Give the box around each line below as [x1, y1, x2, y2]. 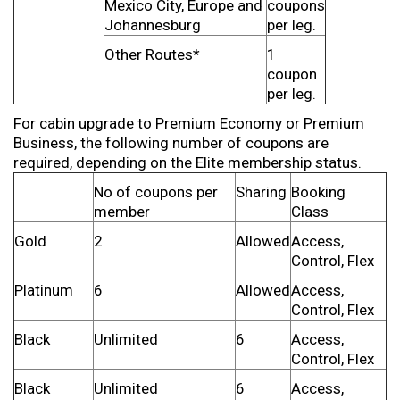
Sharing [236, 183, 287, 201]
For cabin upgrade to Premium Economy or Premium [13, 114, 364, 132]
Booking [291, 183, 346, 201]
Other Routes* [104, 46, 200, 63]
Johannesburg [104, 16, 201, 34]
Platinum [14, 281, 73, 299]
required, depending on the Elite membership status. [13, 154, 362, 171]
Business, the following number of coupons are [13, 134, 329, 152]
